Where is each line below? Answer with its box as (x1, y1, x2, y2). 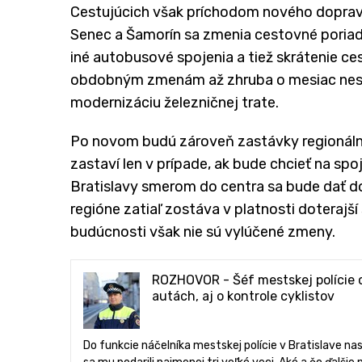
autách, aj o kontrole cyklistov (152, 288, 335, 305)
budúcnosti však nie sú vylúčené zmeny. (70, 223, 335, 242)
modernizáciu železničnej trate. (70, 94, 279, 112)
